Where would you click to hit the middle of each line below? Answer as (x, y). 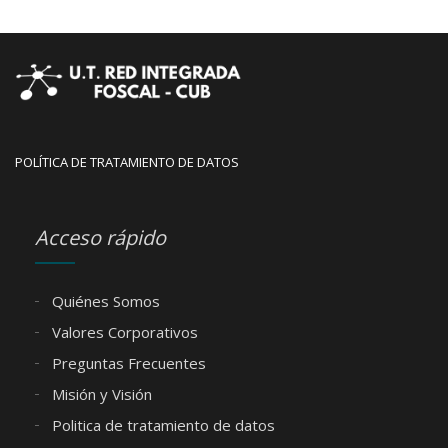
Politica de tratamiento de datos (161, 424)
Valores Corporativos (123, 331)
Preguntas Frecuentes (127, 362)
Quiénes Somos (104, 300)
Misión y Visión (100, 393)
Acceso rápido (100, 237)
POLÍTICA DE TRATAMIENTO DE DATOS (127, 161)
